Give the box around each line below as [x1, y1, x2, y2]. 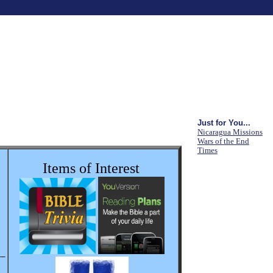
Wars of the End [197, 137, 249, 146]
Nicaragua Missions [197, 128, 263, 137]
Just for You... [197, 118, 250, 127]
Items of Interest [43, 160, 144, 176]
